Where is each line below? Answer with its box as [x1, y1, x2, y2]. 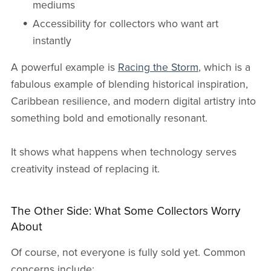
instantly [33, 34, 72, 47]
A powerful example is [10, 60, 118, 74]
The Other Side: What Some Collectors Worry [10, 203, 240, 218]
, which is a [198, 60, 250, 74]
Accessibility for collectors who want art [33, 17, 219, 30]
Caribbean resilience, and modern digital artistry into [10, 94, 256, 108]
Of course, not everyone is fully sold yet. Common [10, 246, 246, 259]
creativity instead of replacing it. [10, 162, 160, 175]
